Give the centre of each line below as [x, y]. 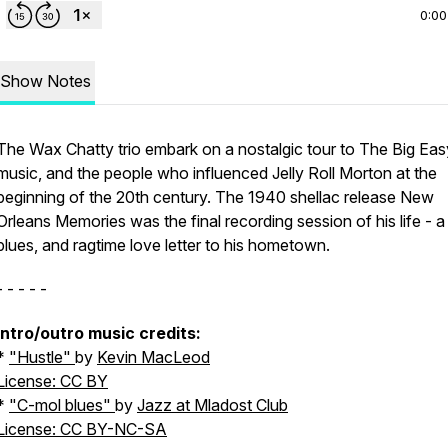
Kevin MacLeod [153, 357]
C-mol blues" [66, 405]
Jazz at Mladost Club [212, 405]
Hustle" [44, 357]
